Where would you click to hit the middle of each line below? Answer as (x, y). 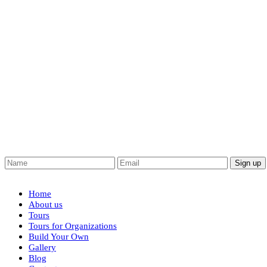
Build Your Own (59, 237)
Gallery (42, 248)
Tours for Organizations (73, 226)
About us (46, 205)
